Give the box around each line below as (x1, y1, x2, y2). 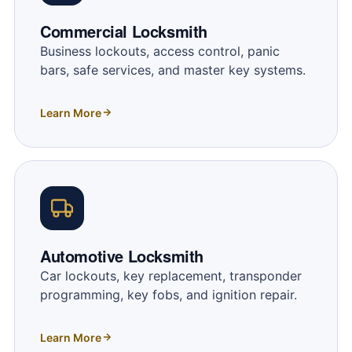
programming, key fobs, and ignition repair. (39, 286, 297, 302)
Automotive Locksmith (39, 244, 203, 267)
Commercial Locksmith (39, 19, 207, 42)
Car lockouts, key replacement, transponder (39, 267, 302, 284)
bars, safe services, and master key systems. (39, 61, 306, 78)
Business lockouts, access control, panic (39, 42, 280, 59)
